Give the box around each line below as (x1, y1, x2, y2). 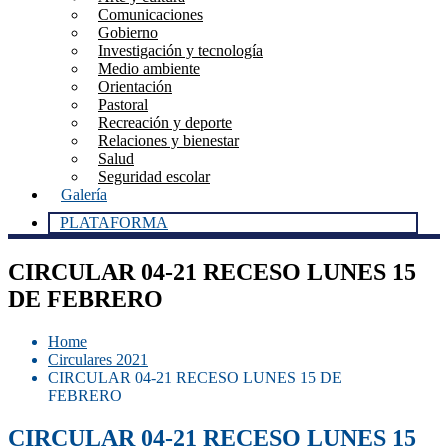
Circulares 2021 (48, 350, 148, 368)
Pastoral (98, 96, 148, 113)
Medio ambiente (98, 60, 200, 77)
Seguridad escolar (98, 168, 210, 185)
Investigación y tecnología (98, 42, 263, 59)
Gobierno (98, 24, 158, 41)
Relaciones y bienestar (98, 132, 239, 149)
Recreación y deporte (98, 114, 232, 131)
